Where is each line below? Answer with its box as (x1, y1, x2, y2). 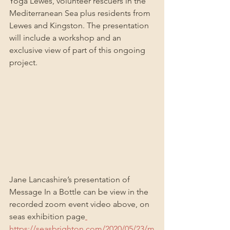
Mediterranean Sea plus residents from (9, 8, 152, 18)
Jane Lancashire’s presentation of (9, 174, 132, 184)
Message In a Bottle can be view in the (9, 186, 150, 197)
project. (9, 57, 37, 67)
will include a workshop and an (9, 32, 123, 43)
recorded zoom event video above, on (9, 199, 151, 209)
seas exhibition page (9, 211, 85, 221)
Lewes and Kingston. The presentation (9, 20, 151, 30)
